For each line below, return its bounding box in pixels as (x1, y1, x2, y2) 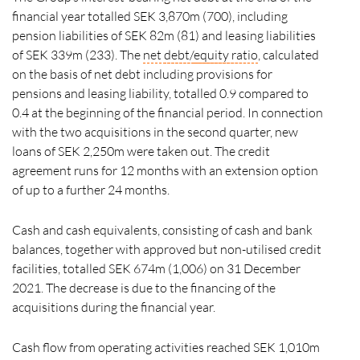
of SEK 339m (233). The (12, 47, 143, 63)
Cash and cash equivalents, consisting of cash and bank (12, 222, 313, 238)
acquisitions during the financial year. (12, 299, 218, 315)
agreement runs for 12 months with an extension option (12, 162, 318, 178)
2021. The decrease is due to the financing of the (12, 280, 276, 296)
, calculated (258, 47, 319, 63)
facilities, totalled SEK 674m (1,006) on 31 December (12, 260, 301, 276)
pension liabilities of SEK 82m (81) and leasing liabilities (12, 27, 316, 43)
